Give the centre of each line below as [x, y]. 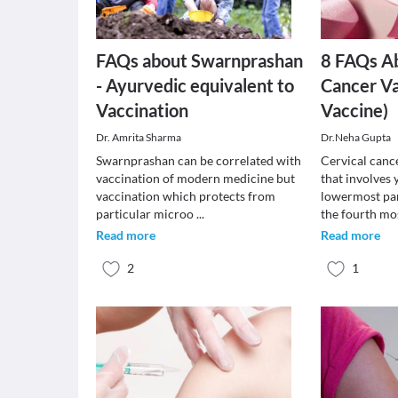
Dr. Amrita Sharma [139, 137]
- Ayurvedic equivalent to [195, 85]
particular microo [146, 214]
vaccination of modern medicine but [195, 178]
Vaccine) [355, 110]
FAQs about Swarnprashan [199, 60]
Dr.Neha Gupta [356, 137]
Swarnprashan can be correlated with [199, 160]
